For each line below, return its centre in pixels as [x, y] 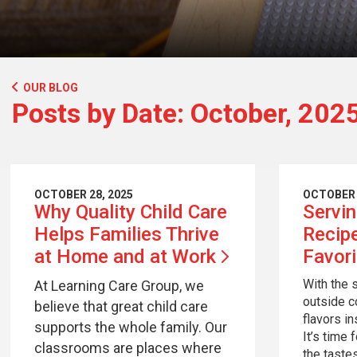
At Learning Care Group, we [119, 286]
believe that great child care [121, 306]
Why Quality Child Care [130, 212]
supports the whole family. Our [130, 327]
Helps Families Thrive [126, 234]
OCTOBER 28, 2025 [83, 194]
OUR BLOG [51, 88]
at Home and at [103, 257]
